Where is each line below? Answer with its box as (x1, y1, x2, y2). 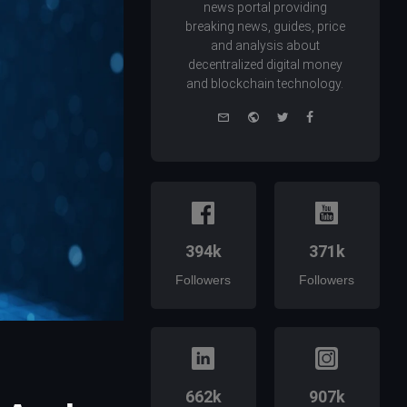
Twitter (287, 107, 329, 124)
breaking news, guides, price (184, 19, 345, 35)
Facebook (312, 107, 372, 124)
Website (258, 107, 306, 124)
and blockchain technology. (186, 76, 344, 92)
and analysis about (210, 38, 320, 54)
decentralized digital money (187, 57, 342, 73)
